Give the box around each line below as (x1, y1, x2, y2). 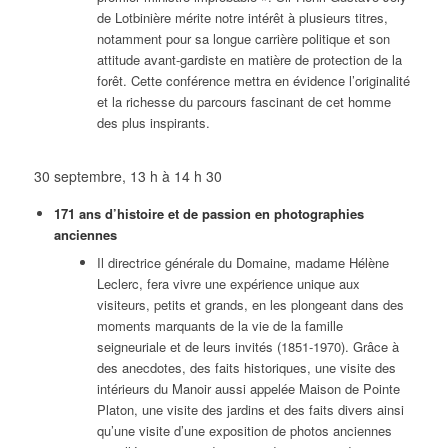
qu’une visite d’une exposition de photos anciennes (96, 421, 392, 440)
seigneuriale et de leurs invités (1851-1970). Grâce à (96, 337, 399, 356)
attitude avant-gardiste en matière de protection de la (96, 50, 402, 70)
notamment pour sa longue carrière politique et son (96, 29, 390, 49)
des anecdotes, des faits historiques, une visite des (96, 358, 396, 377)
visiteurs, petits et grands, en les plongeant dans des (96, 295, 404, 314)
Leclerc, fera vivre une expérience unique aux (96, 274, 360, 293)
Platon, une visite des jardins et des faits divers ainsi (96, 400, 404, 419)
